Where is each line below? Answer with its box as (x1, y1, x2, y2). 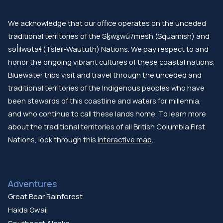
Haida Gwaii (8, 204, 48, 215)
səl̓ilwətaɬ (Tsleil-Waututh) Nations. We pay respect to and (8, 43, 209, 54)
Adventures (8, 177, 57, 190)
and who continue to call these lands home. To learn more (8, 108, 206, 118)
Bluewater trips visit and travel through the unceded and (8, 69, 202, 80)
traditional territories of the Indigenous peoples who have (8, 82, 205, 93)
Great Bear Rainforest (8, 191, 83, 202)
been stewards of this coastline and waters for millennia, (8, 95, 201, 106)
